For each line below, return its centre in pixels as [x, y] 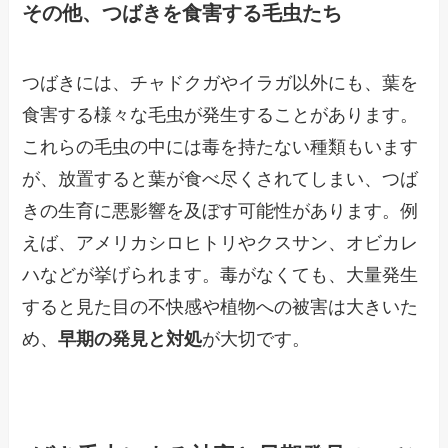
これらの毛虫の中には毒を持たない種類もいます [220, 146]
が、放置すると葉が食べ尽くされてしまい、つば [220, 178]
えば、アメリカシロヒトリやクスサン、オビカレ [220, 242]
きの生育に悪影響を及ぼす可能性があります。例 [220, 210]
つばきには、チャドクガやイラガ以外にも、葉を [220, 82]
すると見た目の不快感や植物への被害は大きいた [220, 306]
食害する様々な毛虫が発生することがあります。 [220, 114]
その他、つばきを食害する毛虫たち [182, 13]
